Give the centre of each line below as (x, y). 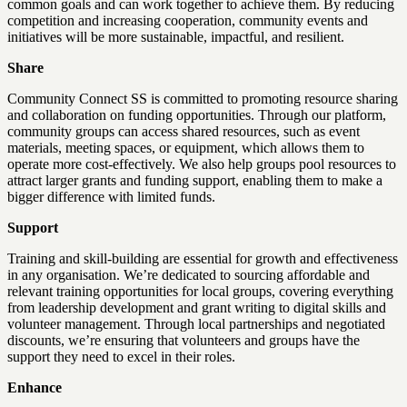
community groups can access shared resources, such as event (184, 131)
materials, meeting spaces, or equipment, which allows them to (186, 148)
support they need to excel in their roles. (121, 357)
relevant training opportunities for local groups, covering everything (200, 291)
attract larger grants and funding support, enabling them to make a (195, 180)
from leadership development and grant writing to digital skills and (197, 308)
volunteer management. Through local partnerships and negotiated (196, 324)
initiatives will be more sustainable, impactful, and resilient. (176, 37)
